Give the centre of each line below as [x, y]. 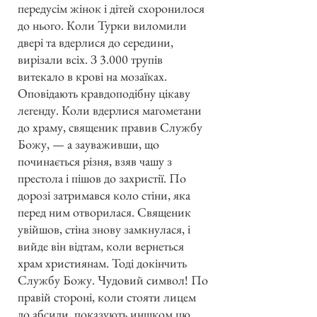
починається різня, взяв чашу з [95, 161]
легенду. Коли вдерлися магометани [110, 110]
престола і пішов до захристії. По [102, 178]
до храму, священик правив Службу [110, 127]
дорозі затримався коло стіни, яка [104, 195]
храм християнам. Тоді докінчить [102, 263]
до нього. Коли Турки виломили [102, 25]
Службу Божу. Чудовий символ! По [113, 279]
